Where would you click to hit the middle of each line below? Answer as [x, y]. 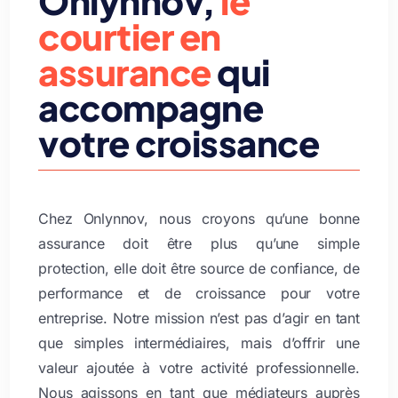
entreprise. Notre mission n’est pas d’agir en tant [199, 318]
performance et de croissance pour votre [199, 294]
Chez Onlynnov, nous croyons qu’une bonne [199, 219]
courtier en [130, 36]
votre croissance [179, 143]
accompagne [151, 107]
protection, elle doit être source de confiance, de [199, 269]
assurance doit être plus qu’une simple [199, 244]
